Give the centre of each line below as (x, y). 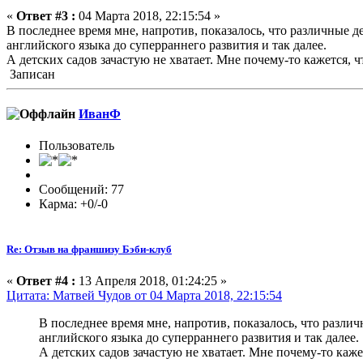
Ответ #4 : (46, 280)
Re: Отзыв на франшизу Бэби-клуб (89, 249)
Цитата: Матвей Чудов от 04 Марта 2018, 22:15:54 (144, 295)
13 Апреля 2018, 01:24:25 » (151, 280)
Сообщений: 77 (81, 190)
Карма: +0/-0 (73, 204)
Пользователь (77, 146)
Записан (31, 74)
